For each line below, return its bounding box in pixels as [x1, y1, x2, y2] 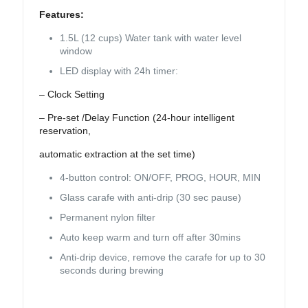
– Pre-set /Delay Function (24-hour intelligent [39, 112, 235, 124]
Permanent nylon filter [60, 212, 156, 223]
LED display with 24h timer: [60, 65, 179, 77]
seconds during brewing [60, 265, 164, 276]
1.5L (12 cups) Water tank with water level [60, 32, 242, 44]
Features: [39, 9, 85, 21]
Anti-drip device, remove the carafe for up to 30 [60, 252, 266, 263]
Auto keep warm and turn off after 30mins [60, 232, 241, 243]
